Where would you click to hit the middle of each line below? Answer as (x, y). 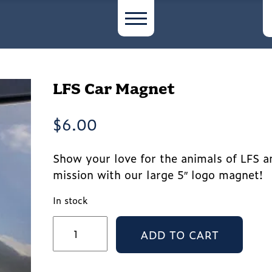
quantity (73, 262)
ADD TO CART (180, 234)
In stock (70, 200)
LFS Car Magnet (114, 89)
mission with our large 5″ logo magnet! (158, 175)
